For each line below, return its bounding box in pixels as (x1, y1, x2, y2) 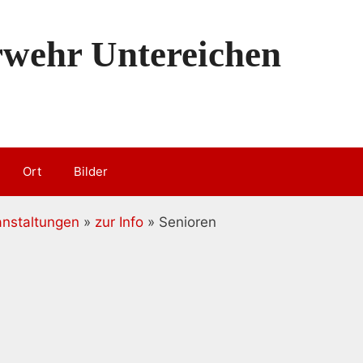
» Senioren (143, 214, 216, 230)
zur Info (95, 214, 143, 230)
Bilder (74, 164, 108, 179)
